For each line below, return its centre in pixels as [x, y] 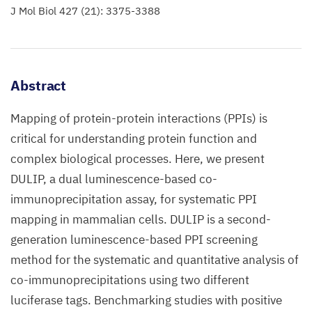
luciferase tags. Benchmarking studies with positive [146, 300]
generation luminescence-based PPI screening [134, 240]
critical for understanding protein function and [134, 139]
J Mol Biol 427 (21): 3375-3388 [85, 11]
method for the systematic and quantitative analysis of [155, 260]
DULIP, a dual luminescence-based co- [114, 179]
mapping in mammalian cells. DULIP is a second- [141, 219]
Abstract [39, 85]
